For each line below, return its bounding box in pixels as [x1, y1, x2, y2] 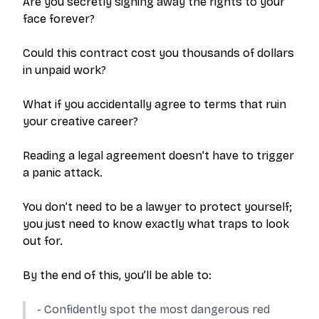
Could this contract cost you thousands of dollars [23, 46, 294, 60]
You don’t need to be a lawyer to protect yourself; [23, 200, 292, 214]
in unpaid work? [23, 63, 106, 77]
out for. [23, 234, 63, 248]
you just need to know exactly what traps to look [23, 217, 289, 231]
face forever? [23, 12, 95, 26]
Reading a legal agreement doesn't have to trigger [23, 149, 294, 162]
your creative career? [23, 115, 138, 128]
